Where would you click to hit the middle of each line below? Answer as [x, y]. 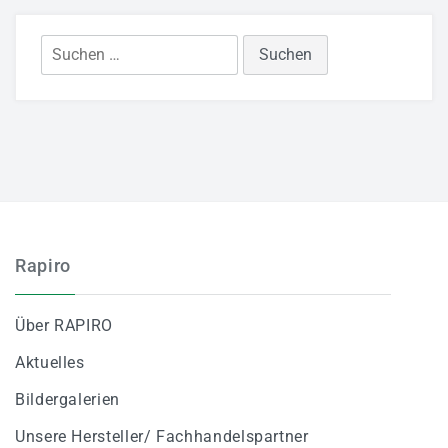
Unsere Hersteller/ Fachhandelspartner [162, 436]
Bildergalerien [67, 399]
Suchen [69, 47]
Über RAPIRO [64, 325]
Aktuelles [50, 362]
